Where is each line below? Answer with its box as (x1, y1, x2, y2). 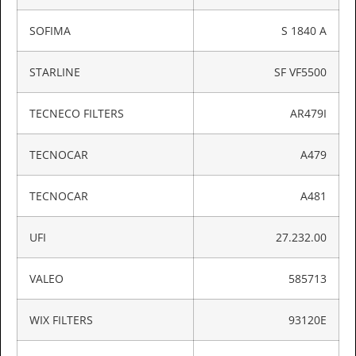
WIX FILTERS (29, 312, 93, 328)
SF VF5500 (274, 64, 327, 80)
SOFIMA (29, 23, 71, 39)
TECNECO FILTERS (29, 106, 124, 122)
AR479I (290, 106, 327, 122)
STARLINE (29, 64, 80, 80)
